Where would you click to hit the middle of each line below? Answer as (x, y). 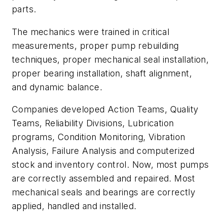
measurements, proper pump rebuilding (95, 45)
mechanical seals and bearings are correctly (104, 192)
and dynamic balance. (57, 87)
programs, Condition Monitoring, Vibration (99, 137)
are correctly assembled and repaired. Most (104, 179)
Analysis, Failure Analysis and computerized (103, 151)
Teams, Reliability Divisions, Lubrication (93, 123)
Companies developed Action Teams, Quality (105, 110)
